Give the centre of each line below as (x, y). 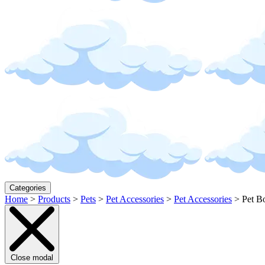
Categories (28, 188)
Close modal (32, 258)
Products (54, 199)
